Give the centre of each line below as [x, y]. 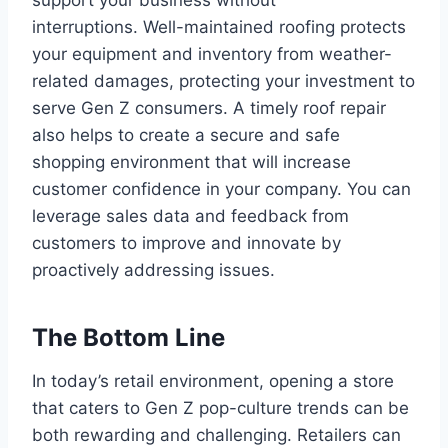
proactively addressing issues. [153, 269]
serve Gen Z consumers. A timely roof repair [209, 107]
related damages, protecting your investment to [223, 80]
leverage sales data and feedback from [190, 215]
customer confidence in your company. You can [221, 188]
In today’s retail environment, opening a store [213, 380]
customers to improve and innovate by [186, 242]
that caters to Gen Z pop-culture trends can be [220, 407]
